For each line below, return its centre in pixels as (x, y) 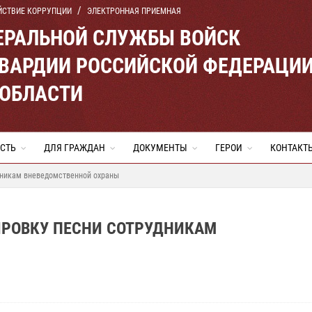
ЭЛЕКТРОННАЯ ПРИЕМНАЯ (134, 11)
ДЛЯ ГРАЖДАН (75, 148)
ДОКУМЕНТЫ (160, 148)
